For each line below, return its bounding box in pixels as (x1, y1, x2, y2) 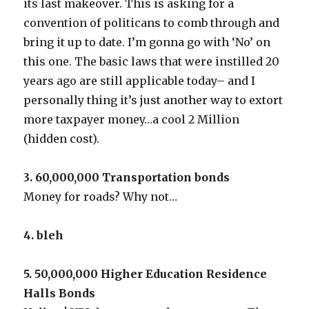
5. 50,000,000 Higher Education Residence (23, 266, 268, 281)
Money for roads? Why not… (23, 189, 178, 203)
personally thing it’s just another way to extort (23, 92, 283, 107)
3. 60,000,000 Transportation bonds (23, 170, 230, 184)
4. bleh (23, 228, 64, 242)
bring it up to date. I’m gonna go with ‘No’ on (23, 34, 271, 49)
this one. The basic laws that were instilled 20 (23, 54, 280, 68)
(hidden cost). (23, 131, 100, 146)
